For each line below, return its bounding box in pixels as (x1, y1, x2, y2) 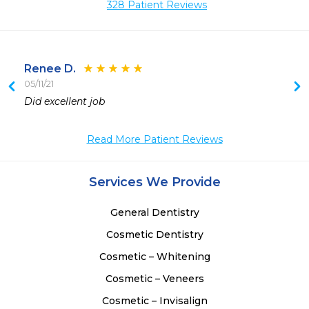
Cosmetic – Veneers (105, 272, 204, 286)
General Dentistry (110, 206, 199, 219)
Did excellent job (24, 95, 105, 108)
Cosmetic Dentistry (106, 228, 203, 241)
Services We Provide (88, 175, 221, 190)
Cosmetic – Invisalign (101, 295, 208, 308)
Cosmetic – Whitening (99, 250, 210, 263)
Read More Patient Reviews (86, 133, 223, 146)
